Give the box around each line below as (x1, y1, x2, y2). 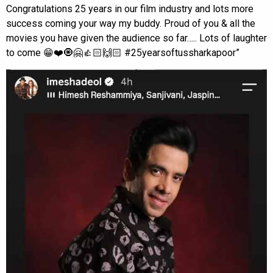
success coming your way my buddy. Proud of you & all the (6, 18, 255, 30)
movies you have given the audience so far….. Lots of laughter (6, 32, 267, 44)
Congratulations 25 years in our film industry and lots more (6, 3, 253, 15)
